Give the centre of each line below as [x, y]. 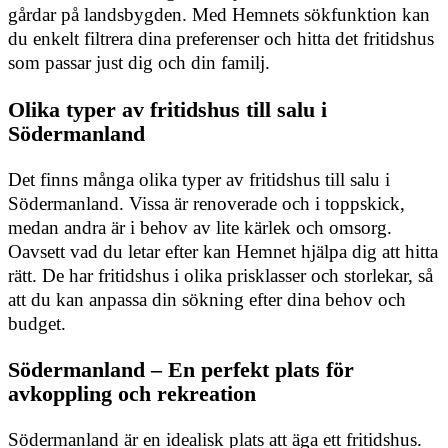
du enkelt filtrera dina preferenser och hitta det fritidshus [221, 39]
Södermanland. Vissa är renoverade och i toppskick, [206, 203]
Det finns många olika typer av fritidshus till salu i [199, 179]
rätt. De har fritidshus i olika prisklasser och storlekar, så [220, 275]
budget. [37, 323]
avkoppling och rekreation [132, 394]
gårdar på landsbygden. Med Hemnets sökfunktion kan [219, 15]
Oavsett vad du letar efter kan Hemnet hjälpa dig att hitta [223, 251]
